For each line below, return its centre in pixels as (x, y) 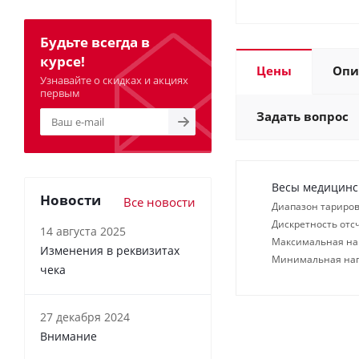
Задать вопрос (303, 116)
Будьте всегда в (95, 42)
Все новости (159, 202)
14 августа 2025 (83, 231)
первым (60, 93)
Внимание (69, 336)
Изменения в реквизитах (110, 250)
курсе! (63, 61)
